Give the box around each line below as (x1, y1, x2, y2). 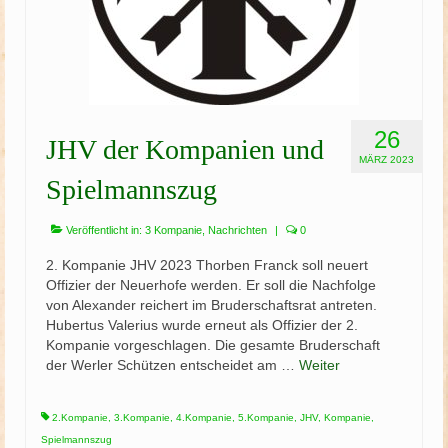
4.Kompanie (176, 412, 232, 423)
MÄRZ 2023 (359, 154, 414, 165)
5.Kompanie (238, 412, 294, 423)
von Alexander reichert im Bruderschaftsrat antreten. (46, 297, 377, 313)
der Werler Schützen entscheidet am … (46, 357, 299, 373)
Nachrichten (208, 224, 267, 236)
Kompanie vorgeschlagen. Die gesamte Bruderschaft (46, 337, 380, 353)
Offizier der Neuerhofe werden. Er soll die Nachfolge (46, 277, 376, 293)
